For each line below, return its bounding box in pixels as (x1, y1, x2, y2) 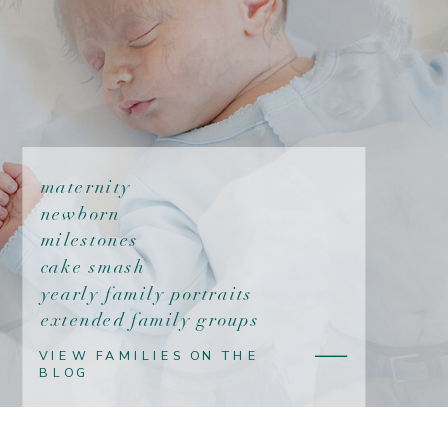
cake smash (40, 256, 146, 279)
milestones (40, 229, 139, 252)
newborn (40, 202, 121, 226)
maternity (40, 176, 132, 199)
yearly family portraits (40, 282, 254, 306)
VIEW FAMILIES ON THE (39, 347, 261, 364)
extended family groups (40, 309, 260, 332)
